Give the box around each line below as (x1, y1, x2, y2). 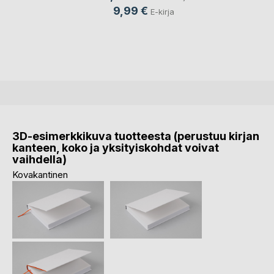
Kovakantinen (12, 169, 68, 181)
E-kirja (150, 7, 174, 17)
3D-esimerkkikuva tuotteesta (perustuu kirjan (12, 130, 259, 143)
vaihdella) (12, 153, 67, 166)
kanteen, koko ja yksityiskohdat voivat (12, 141, 219, 155)
